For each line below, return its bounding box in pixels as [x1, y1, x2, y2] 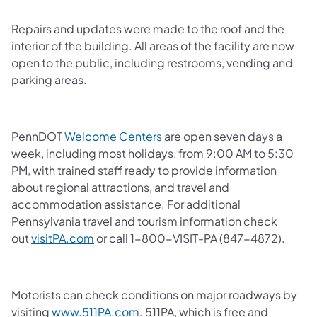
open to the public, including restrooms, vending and [11, 54, 293, 70]
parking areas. [11, 71, 91, 87]
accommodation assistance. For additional [11, 196, 241, 212]
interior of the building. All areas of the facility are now [11, 38, 294, 53]
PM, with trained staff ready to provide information [11, 162, 277, 178]
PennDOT [11, 128, 64, 144]
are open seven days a [162, 128, 282, 144]
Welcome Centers [64, 128, 162, 144]
